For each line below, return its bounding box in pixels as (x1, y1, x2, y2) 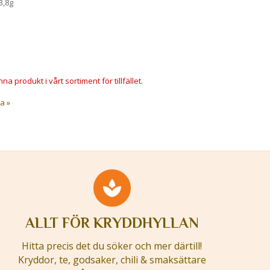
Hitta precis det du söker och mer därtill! (22, 239, 202, 253)
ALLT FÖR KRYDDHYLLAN (25, 215, 199, 231)
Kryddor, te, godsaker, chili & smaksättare (17, 253, 206, 266)
